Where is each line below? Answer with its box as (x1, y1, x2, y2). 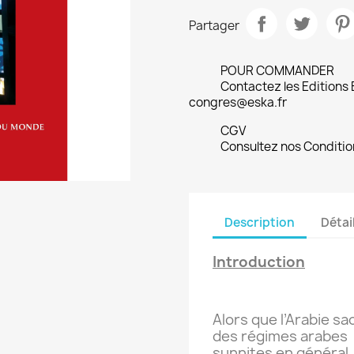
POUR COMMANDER (220, 62, 334, 80)
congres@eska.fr (189, 94, 287, 111)
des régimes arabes (213, 326, 348, 347)
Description (224, 213, 295, 231)
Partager (189, 17, 239, 34)
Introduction (213, 252, 305, 273)
